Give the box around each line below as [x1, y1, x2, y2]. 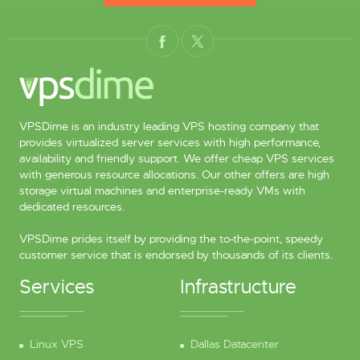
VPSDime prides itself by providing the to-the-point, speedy [18, 231, 323, 247]
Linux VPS [29, 337, 84, 352]
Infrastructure [180, 275, 297, 300]
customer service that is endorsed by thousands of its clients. [18, 247, 333, 263]
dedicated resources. [18, 199, 125, 215]
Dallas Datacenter [190, 337, 279, 352]
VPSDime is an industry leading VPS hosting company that [18, 119, 319, 134]
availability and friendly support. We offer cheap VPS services [18, 151, 334, 166]
